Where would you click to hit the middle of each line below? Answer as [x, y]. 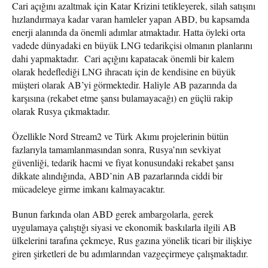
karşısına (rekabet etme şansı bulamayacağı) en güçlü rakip [122, 98]
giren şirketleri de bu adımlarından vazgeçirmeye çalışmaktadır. [130, 253]
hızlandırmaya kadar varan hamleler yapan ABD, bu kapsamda [131, 19]
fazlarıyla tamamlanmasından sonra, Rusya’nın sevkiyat [116, 149]
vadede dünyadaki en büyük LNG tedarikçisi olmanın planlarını [132, 45]
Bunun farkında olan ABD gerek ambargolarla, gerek [113, 214]
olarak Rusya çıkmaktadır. [61, 111]
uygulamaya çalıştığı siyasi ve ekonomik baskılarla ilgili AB [124, 227]
